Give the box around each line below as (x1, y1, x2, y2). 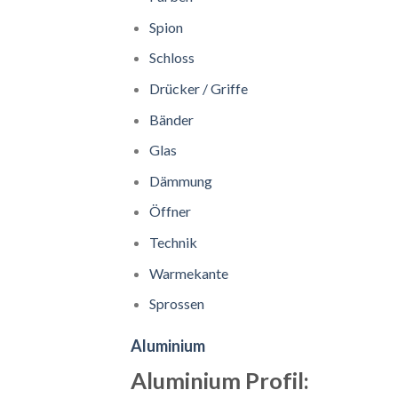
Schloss (148, 49, 195, 67)
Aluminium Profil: (131, 366, 309, 394)
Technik (148, 233, 197, 251)
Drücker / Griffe (148, 79, 248, 97)
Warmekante (148, 264, 228, 282)
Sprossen (148, 295, 204, 313)
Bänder (148, 110, 194, 128)
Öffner (148, 203, 191, 220)
